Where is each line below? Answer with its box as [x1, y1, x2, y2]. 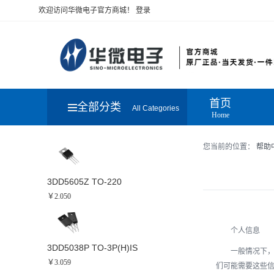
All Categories [131, 104, 179, 113]
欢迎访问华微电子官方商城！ [38, 6, 134, 15]
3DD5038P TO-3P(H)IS [47, 243, 138, 253]
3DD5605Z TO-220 [47, 177, 122, 187]
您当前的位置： [203, 143, 256, 151]
